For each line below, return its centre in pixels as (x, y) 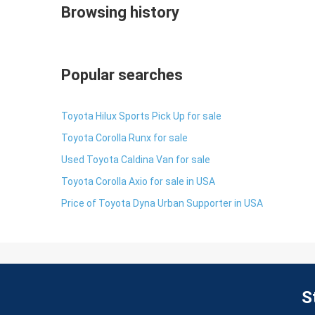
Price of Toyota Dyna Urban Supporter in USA (162, 203)
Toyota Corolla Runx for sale (124, 138)
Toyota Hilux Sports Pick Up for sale (141, 116)
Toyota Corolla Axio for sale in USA (138, 181)
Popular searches (122, 75)
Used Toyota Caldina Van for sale (136, 160)
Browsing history (120, 12)
